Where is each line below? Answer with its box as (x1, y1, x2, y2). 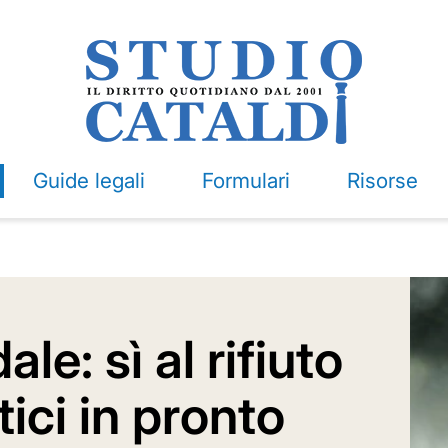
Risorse (346, 168, 418, 193)
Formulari (201, 168, 290, 193)
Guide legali (32, 168, 145, 193)
